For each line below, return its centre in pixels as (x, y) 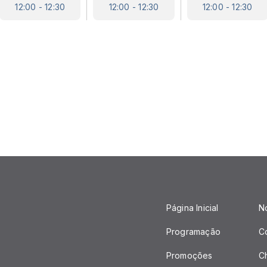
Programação (193, 232)
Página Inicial (192, 208)
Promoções (189, 255)
